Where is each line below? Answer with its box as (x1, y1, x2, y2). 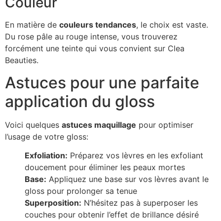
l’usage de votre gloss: (5, 131, 88, 142)
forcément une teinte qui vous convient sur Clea (5, 43, 184, 54)
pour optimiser (136, 119, 193, 130)
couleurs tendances (59, 20, 136, 30)
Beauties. (5, 55, 38, 66)
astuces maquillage (62, 119, 136, 130)
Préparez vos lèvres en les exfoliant (68, 150, 203, 161)
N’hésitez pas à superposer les (81, 198, 198, 208)
